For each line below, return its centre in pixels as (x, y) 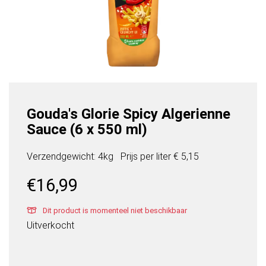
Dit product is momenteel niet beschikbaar (114, 211)
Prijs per (138, 157)
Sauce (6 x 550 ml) (87, 130)
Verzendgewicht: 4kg (70, 157)
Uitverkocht (50, 226)
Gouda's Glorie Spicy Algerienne (129, 114)
